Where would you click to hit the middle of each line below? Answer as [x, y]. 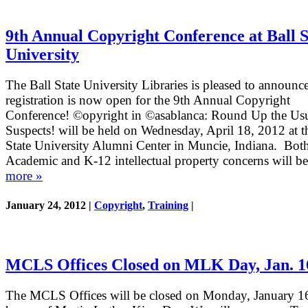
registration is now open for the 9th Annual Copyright [148, 100]
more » [24, 176]
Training [168, 205]
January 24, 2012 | [50, 205]
